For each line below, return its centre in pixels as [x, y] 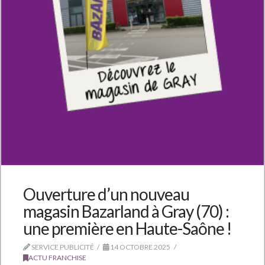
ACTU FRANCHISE [57, 258]
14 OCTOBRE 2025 [140, 247]
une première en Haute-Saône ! [127, 229]
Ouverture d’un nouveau [106, 194]
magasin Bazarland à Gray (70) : [126, 211]
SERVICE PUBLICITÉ [62, 247]
